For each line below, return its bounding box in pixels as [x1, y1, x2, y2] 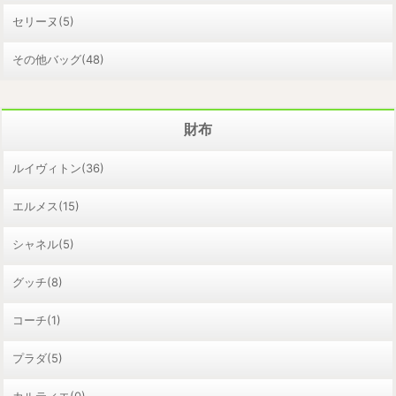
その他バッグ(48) [12, 51, 104, 66]
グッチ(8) [12, 274, 63, 289]
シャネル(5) [12, 236, 74, 251]
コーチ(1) [12, 312, 61, 327]
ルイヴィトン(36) [12, 160, 104, 175]
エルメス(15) [12, 198, 80, 213]
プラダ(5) [12, 350, 63, 365]
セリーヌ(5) [12, 13, 74, 28]
